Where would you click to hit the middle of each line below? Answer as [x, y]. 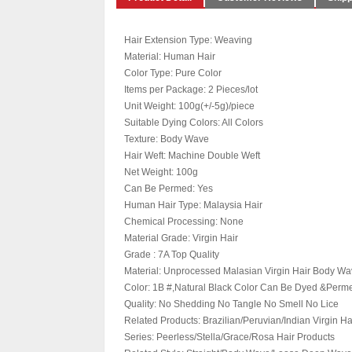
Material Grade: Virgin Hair [181, 238]
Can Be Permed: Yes [169, 189]
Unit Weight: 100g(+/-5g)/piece [189, 106]
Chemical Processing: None [184, 222]
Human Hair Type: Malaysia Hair [193, 205]
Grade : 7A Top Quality [172, 255]
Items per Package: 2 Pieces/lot [191, 90]
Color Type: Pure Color [173, 73]
